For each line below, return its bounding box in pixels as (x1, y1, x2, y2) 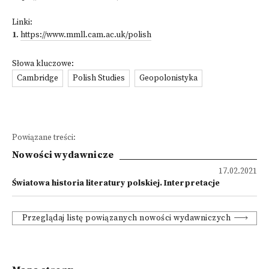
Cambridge (17, 73, 58, 83)
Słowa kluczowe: (12, 59, 74, 69)
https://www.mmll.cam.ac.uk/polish (20, 30, 151, 40)
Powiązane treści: (12, 133, 76, 143)
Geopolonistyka (139, 73, 198, 83)
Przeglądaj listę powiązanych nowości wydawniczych (22, 213, 231, 223)
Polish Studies (73, 73, 125, 83)
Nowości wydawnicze (12, 149, 114, 161)
